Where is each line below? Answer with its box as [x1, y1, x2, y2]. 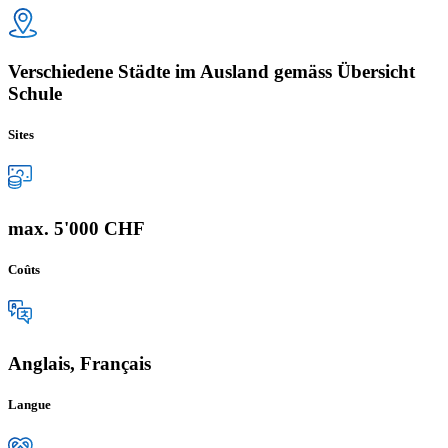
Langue [8, 396, 51, 412]
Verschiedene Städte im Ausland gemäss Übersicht [8, 60, 415, 82]
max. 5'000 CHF [8, 217, 145, 239]
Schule [8, 82, 62, 104]
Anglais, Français [8, 352, 151, 374]
